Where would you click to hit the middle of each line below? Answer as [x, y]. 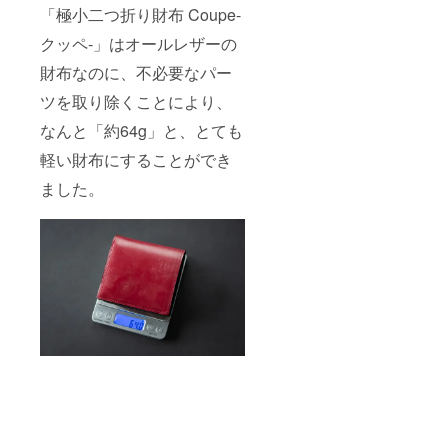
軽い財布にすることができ [136, 160]
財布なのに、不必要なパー [136, 73]
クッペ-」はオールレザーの [138, 44]
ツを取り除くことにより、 [136, 102]
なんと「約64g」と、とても [141, 131]
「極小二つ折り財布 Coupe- [140, 15]
